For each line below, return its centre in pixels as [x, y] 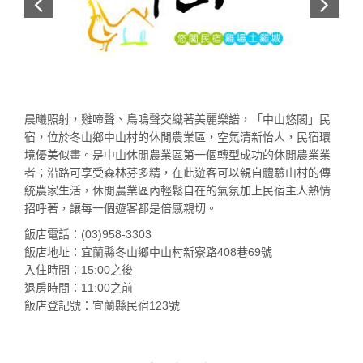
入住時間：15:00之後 [79, 269]
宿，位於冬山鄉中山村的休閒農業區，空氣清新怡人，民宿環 [177, 137]
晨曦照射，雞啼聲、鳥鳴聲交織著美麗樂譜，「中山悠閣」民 [177, 119]
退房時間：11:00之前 [79, 287]
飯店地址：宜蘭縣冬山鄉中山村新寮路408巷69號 [148, 252]
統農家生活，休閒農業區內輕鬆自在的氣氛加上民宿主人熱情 [177, 190]
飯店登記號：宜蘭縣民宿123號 [102, 305]
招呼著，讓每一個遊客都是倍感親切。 [122, 208]
